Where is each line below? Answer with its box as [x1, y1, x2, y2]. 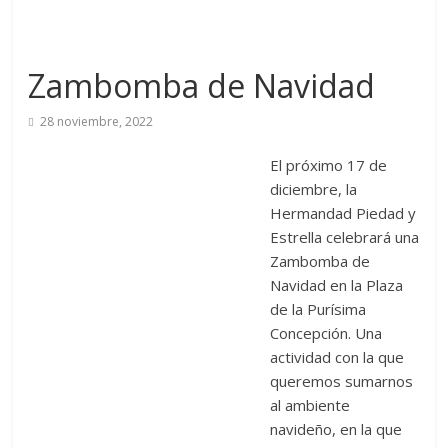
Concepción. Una [270, 323, 383, 344]
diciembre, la [270, 179, 358, 200]
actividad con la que [270, 347, 405, 368]
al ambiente [270, 395, 351, 416]
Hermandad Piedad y [270, 203, 417, 224]
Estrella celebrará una [270, 227, 420, 248]
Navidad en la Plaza [270, 275, 404, 296]
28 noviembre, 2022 [40, 113, 154, 131]
